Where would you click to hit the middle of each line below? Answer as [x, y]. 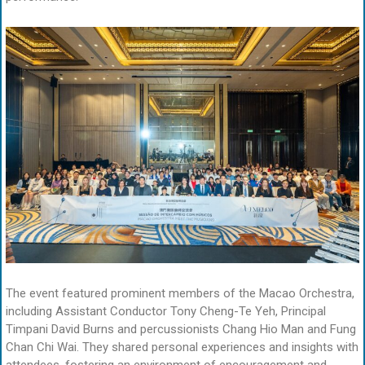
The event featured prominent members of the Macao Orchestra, [180, 294]
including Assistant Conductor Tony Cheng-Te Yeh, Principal [166, 312]
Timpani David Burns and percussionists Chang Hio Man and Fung [181, 330]
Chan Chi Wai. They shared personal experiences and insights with [182, 347]
